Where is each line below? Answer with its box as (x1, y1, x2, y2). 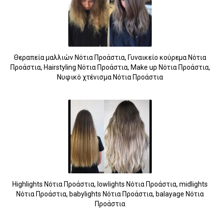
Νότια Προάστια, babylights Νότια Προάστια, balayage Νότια (16, 190, 204, 198)
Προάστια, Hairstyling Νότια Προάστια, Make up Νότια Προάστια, (10, 63, 210, 71)
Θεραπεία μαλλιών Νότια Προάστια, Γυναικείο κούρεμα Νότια (14, 53, 206, 61)
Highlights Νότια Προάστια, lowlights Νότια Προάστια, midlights (12, 180, 208, 188)
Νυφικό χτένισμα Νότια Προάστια (57, 73, 163, 81)
